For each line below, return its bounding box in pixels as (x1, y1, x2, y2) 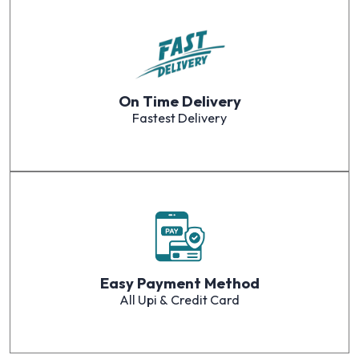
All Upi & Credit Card (119, 292, 240, 309)
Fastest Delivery (132, 110, 227, 127)
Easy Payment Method (99, 274, 260, 293)
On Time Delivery (118, 92, 241, 111)
